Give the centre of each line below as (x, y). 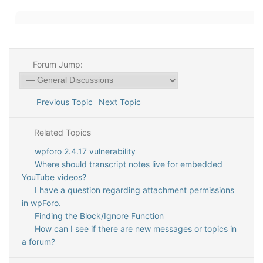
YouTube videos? (54, 177)
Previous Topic (62, 102)
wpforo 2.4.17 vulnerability (85, 151)
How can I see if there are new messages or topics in (135, 229)
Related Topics (61, 132)
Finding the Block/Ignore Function (99, 216)
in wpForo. (41, 203)
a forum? (38, 242)
